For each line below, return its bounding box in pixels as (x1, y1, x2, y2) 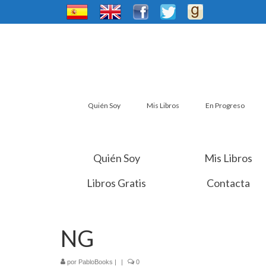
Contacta (206, 176, 250, 189)
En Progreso (205, 100, 245, 110)
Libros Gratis (87, 176, 147, 189)
